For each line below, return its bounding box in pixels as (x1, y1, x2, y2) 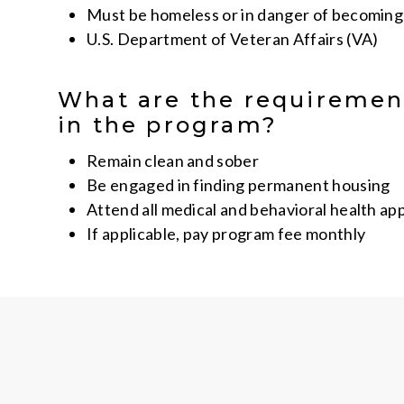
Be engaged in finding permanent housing (87, 175, 390, 195)
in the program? (58, 112, 278, 138)
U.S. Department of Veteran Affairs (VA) (87, 29, 379, 49)
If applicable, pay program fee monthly (87, 224, 366, 243)
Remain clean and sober (87, 151, 260, 170)
